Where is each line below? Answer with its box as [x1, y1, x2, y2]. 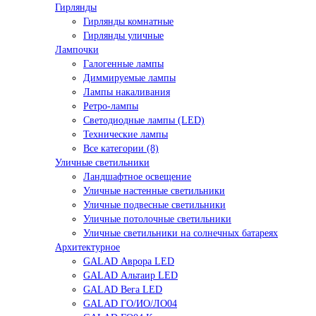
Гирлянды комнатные [83, 16, 174, 28]
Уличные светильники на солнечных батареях [83, 228, 278, 239]
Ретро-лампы [83, 101, 138, 112]
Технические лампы [83, 129, 168, 140]
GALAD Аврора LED [83, 256, 174, 267]
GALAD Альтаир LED [83, 270, 178, 281]
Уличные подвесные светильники [83, 200, 226, 211]
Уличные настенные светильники [83, 186, 225, 197]
